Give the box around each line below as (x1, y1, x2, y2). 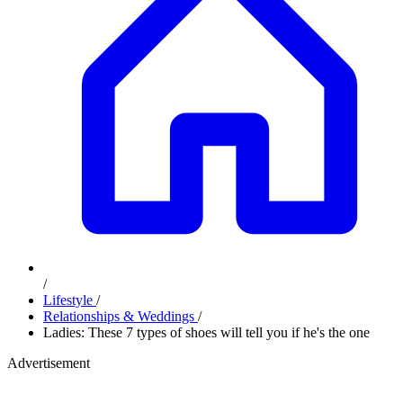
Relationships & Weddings (43, 309, 198, 324)
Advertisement (7, 355, 90, 371)
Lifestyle (43, 292, 96, 308)
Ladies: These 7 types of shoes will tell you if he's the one (43, 325, 370, 340)
